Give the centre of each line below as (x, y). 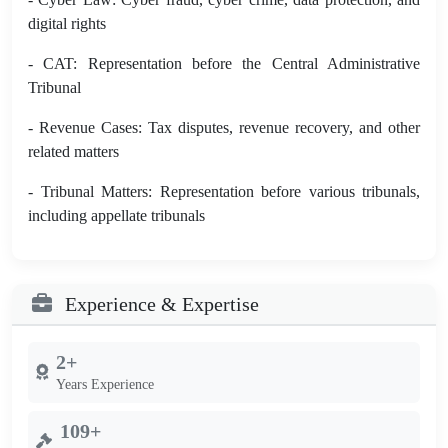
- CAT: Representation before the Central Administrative (224, 63)
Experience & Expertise (159, 303)
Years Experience (105, 384)
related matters (73, 151)
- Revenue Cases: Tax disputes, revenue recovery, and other (224, 127)
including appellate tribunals (116, 215)
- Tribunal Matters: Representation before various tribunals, (224, 191)
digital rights (67, 23)
